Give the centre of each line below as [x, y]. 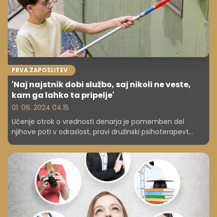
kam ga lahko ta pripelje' [63, 95]
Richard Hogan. [37, 142]
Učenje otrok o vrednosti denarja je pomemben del [98, 121]
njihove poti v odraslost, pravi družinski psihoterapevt [100, 132]
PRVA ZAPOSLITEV [40, 70]
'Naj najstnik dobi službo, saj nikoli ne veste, [101, 84]
